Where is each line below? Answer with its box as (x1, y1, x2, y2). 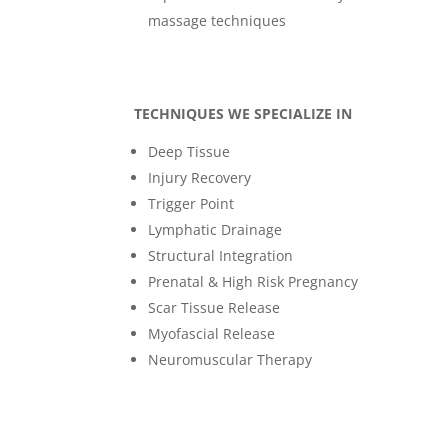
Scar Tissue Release (148, 298, 281, 318)
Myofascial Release (148, 324, 276, 344)
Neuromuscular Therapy (148, 350, 313, 370)
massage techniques (148, 11, 287, 31)
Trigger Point (148, 194, 235, 214)
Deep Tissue (148, 142, 231, 162)
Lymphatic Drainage (148, 220, 283, 240)
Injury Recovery (148, 168, 252, 188)
